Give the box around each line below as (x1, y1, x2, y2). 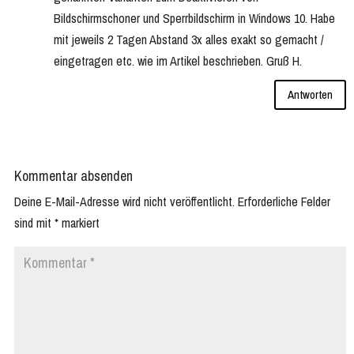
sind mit (14, 213, 55, 232)
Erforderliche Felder (238, 192, 330, 210)
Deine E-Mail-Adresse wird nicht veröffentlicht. (14, 192, 235, 210)
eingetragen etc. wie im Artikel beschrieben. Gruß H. (54, 51, 302, 70)
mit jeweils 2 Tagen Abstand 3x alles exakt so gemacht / (54, 30, 324, 48)
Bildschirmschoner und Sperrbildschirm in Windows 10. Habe (54, 9, 335, 27)
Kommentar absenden (14, 165, 133, 186)
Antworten (288, 86, 333, 104)
